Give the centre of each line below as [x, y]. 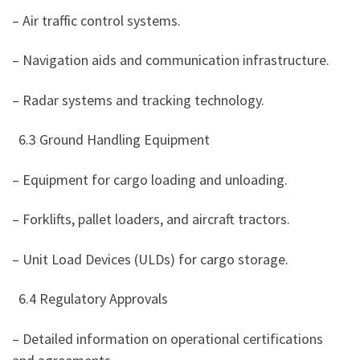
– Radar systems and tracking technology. [138, 100]
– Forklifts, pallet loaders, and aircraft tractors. [151, 219]
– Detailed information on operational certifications [168, 338]
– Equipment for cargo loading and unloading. [150, 179]
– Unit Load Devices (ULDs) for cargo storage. [150, 259]
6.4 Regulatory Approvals [92, 299]
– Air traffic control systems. [96, 20]
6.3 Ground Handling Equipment [112, 140]
